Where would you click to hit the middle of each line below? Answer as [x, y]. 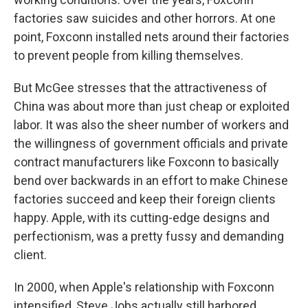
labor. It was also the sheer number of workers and [151, 124]
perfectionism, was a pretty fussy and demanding [149, 236]
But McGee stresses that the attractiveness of [141, 87]
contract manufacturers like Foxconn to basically [146, 162]
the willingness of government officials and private [151, 143]
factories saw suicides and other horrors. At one [145, 18]
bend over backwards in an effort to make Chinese [151, 180]
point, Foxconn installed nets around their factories [152, 36]
